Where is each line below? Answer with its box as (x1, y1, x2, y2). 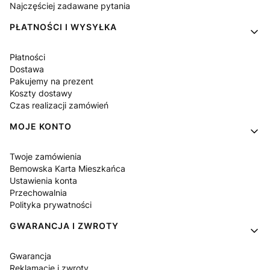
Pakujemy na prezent (10, 76, 93, 87)
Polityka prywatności (10, 199, 92, 210)
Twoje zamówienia (10, 151, 81, 162)
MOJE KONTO (10, 121, 72, 132)
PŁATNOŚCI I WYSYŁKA (10, 22, 117, 33)
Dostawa (10, 64, 44, 75)
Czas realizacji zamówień (10, 100, 108, 111)
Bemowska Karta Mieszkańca (10, 163, 125, 174)
